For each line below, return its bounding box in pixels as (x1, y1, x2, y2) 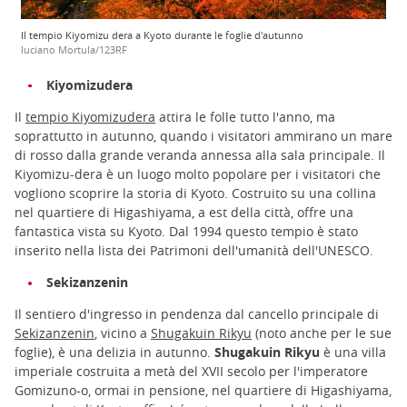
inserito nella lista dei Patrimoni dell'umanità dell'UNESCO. (15, 242, 373, 260)
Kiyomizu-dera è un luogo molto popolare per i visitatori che (15, 165, 381, 184)
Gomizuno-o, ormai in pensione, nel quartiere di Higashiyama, (15, 382, 392, 400)
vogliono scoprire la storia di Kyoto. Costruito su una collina (15, 184, 376, 203)
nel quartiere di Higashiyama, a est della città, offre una (15, 203, 353, 222)
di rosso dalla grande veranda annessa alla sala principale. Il (15, 146, 385, 164)
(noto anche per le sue (252, 324, 392, 342)
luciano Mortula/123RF (21, 43, 127, 57)
